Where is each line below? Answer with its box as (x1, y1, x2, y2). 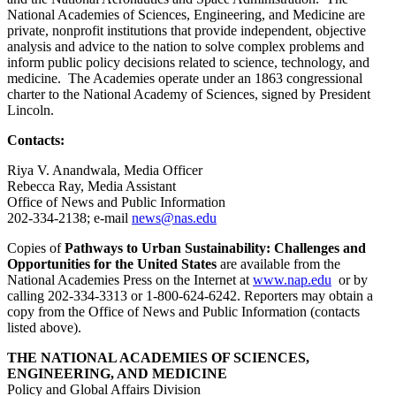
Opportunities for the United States (7, 256, 220, 272)
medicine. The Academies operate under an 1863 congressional (7, 71, 362, 87)
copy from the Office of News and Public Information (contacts (7, 304, 360, 320)
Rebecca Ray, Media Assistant (7, 179, 176, 194)
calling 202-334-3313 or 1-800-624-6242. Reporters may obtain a (7, 288, 373, 304)
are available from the (220, 256, 340, 272)
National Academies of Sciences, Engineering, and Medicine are (7, 7, 365, 23)
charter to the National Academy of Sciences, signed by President (7, 87, 370, 103)
